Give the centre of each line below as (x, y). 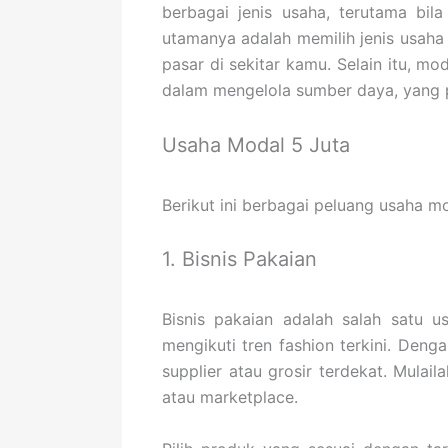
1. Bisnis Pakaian (239, 259)
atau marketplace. (230, 397)
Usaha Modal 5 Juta (256, 144)
